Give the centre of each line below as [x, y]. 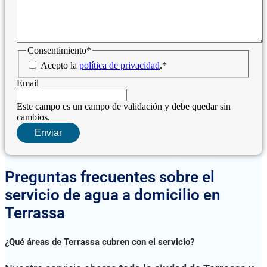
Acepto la [60, 66]
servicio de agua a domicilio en [113, 195]
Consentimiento [57, 50]
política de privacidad [119, 66]
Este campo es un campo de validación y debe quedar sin [124, 107]
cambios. [33, 117]
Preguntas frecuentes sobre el [110, 177]
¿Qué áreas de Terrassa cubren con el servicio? [100, 242]
